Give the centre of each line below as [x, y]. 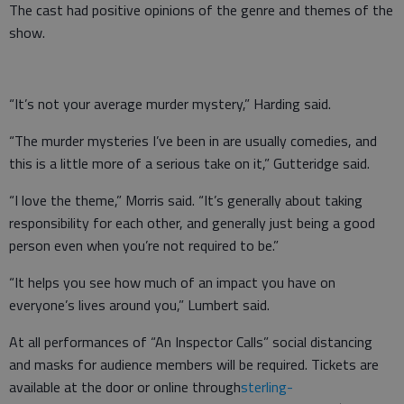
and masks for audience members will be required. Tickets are [194, 365]
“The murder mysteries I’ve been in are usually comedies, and [193, 141]
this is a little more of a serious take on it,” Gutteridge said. [191, 164]
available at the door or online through [125, 387]
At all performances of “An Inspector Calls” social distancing [191, 342]
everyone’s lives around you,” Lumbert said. [143, 305]
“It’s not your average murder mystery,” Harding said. [170, 104]
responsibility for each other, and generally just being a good [192, 223]
